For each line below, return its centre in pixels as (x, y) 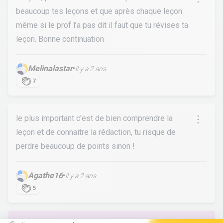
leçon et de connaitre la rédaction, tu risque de (96, 132)
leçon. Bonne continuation (60, 39)
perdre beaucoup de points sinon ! (75, 146)
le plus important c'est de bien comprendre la (94, 118)
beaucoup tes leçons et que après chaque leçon (99, 11)
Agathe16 (45, 175)
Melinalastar (50, 68)
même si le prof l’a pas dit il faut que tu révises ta (102, 25)
